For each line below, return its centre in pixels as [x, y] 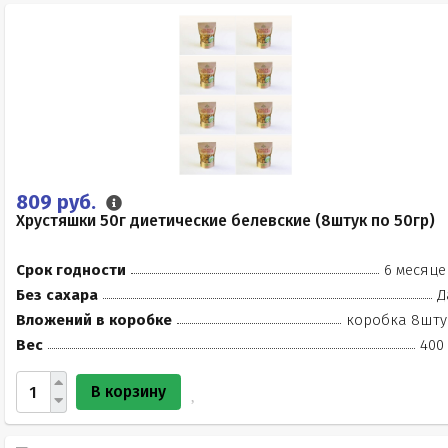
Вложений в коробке [94, 320]
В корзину [128, 391]
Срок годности [71, 270]
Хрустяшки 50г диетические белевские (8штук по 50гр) [225, 220]
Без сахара [57, 295]
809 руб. [58, 202]
